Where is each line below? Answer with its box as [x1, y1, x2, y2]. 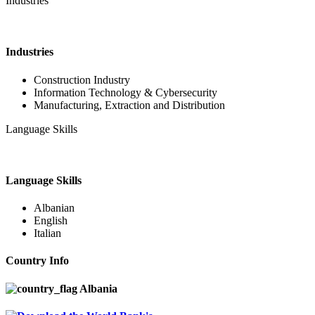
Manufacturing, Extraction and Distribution [34, 98, 225, 111]
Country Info [6, 255, 69, 267]
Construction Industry [34, 73, 130, 86]
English [34, 214, 67, 227]
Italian [34, 227, 61, 240]
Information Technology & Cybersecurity [34, 86, 217, 98]
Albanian [34, 202, 75, 214]
